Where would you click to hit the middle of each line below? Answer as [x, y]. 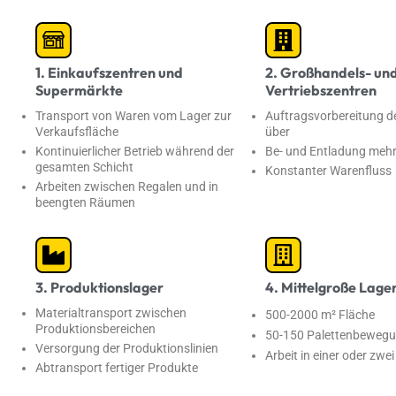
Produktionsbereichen [95, 328]
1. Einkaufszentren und [109, 72]
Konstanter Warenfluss [328, 170]
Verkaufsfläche [77, 131]
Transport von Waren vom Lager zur [133, 115]
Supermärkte [79, 90]
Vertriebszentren [321, 90]
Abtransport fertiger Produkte [117, 368]
